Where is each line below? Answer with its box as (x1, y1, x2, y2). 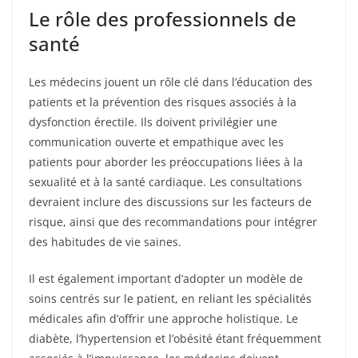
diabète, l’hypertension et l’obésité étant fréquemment (29, 330, 321, 346)
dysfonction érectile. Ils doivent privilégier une (29, 113, 277, 129)
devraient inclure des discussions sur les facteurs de (29, 193, 312, 209)
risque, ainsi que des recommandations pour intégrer (29, 213, 317, 229)
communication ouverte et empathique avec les (29, 133, 284, 149)
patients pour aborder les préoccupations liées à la (29, 153, 303, 169)
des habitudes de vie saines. (29, 233, 181, 249)
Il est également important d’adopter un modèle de (29, 270, 303, 286)
